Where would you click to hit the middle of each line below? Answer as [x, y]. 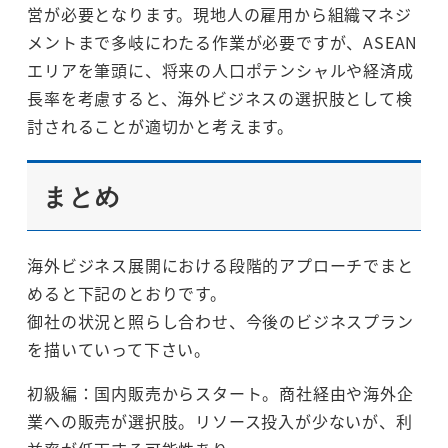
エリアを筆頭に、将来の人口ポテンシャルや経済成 [220, 70]
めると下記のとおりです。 [127, 293]
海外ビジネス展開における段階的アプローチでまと [220, 265]
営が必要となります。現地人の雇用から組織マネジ [219, 14]
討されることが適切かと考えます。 [160, 126]
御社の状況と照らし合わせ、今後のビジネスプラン [220, 321]
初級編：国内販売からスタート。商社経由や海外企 [220, 393]
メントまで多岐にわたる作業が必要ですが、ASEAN [223, 42]
